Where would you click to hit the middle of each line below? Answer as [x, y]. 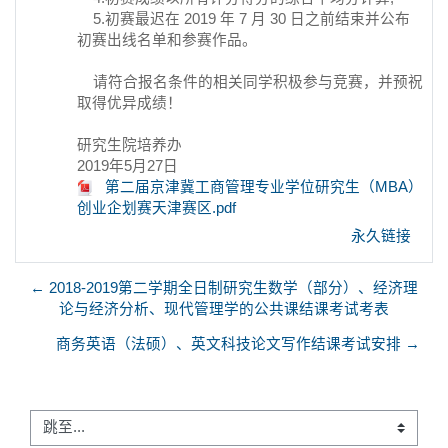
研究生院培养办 [129, 144]
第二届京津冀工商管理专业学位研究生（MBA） [262, 186]
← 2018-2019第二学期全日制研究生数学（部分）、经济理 [224, 287]
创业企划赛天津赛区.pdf [156, 207]
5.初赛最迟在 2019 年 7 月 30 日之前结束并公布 [243, 18]
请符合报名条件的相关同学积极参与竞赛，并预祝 [250, 81]
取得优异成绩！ [129, 102]
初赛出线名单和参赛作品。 [167, 39]
